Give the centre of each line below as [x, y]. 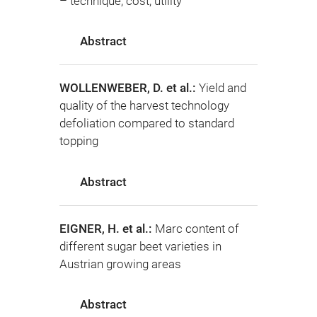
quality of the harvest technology [144, 106]
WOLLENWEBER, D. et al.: [129, 88]
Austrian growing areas [120, 264]
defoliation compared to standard [147, 123]
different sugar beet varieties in [140, 246]
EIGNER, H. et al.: [107, 228]
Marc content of [197, 228]
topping [79, 141]
